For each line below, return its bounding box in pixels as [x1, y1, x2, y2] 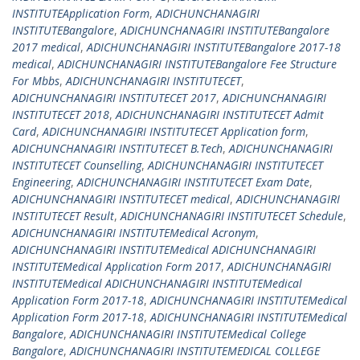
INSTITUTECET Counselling [12, 157, 141, 173]
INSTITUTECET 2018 [12, 107, 109, 122]
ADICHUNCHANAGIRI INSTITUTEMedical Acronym [12, 225, 256, 240]
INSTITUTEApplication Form [12, 6, 149, 21]
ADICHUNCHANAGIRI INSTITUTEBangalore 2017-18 [87, 39, 341, 55]
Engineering [12, 174, 71, 190]
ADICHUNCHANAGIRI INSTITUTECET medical [12, 191, 230, 207]
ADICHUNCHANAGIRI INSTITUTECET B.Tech [12, 141, 223, 156]
